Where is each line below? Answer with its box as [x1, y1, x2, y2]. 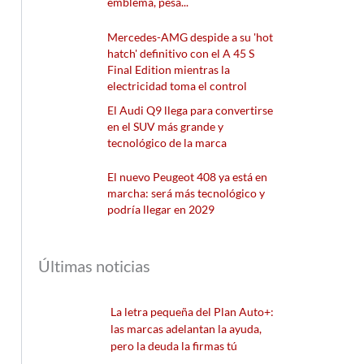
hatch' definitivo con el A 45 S [107, 45, 255, 60]
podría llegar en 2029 [107, 202, 215, 217]
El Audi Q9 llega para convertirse [107, 102, 274, 117]
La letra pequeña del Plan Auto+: [110, 305, 275, 318]
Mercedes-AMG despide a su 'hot [107, 29, 274, 44]
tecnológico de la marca [107, 135, 227, 149]
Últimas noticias [38, 256, 151, 275]
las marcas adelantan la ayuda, [110, 322, 262, 336]
